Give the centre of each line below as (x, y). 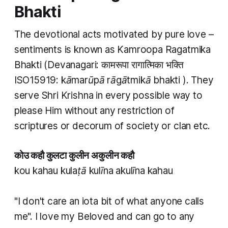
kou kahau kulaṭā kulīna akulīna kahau (93, 171)
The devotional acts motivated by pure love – (114, 35)
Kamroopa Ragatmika (164, 50)
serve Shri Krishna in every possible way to (108, 96)
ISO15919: (37, 80)
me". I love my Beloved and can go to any (104, 217)
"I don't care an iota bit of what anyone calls (109, 202)
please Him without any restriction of (94, 111)
